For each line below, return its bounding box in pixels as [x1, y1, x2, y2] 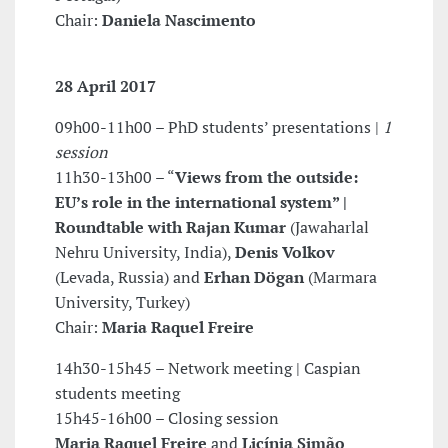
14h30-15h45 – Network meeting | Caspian [55, 357, 361, 380]
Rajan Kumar [186, 216, 290, 239]
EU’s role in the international [55, 191, 276, 214]
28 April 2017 [55, 75, 156, 98]
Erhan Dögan [204, 266, 304, 289]
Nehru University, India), [55, 241, 235, 264]
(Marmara [304, 266, 377, 289]
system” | [280, 191, 347, 214]
